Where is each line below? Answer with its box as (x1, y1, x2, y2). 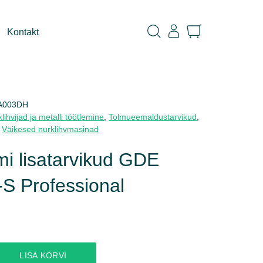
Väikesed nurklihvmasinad (2, 124, 99, 134)
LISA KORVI (19, 251, 67, 260)
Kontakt (7, 27, 39, 37)
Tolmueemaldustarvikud (109, 112, 197, 122)
